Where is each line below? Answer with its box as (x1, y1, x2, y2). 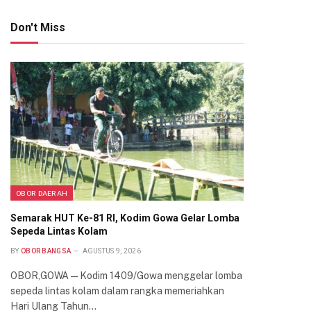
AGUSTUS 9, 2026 (82, 247, 142, 255)
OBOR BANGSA (20, 247, 72, 255)
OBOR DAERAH (16, 189, 68, 197)
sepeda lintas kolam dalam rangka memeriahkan (10, 285, 224, 296)
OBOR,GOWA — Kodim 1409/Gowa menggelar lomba (10, 270, 242, 281)
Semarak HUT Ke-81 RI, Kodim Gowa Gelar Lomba (10, 212, 239, 224)
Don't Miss (10, 21, 65, 34)
